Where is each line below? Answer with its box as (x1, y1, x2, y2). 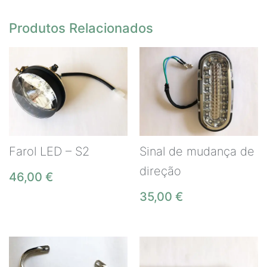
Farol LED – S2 (9, 144, 89, 159)
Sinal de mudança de (139, 144, 254, 159)
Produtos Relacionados (9, 20, 153, 36)
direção (139, 164, 181, 179)
